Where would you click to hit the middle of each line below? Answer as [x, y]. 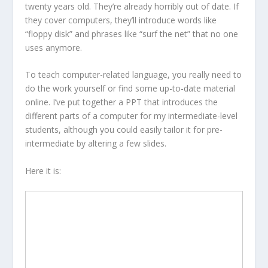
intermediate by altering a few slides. [96, 144]
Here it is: [43, 170]
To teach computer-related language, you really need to [134, 75]
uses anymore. [54, 47]
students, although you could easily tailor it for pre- [124, 130]
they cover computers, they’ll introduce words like [121, 20]
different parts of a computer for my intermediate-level [132, 116]
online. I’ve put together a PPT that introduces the [122, 102]
